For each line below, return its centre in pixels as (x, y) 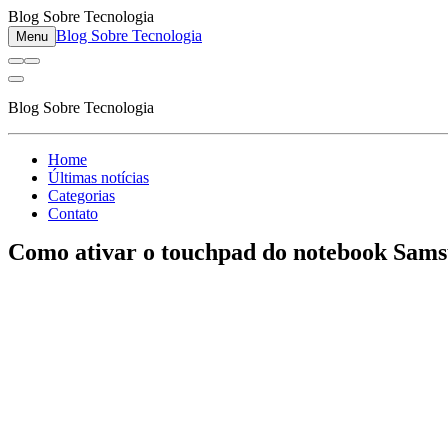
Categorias (81, 195)
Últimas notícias (98, 177)
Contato (73, 213)
